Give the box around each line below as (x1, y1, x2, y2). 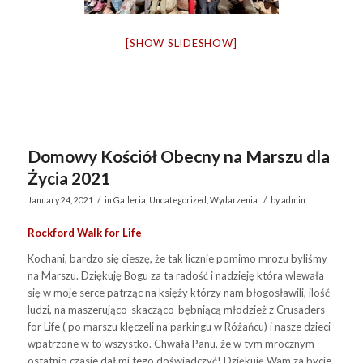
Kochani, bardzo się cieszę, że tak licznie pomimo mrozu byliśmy (27, 252, 327, 266)
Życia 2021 (27, 168, 110, 189)
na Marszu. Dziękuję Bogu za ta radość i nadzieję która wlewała (27, 269, 324, 283)
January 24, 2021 (27, 195, 93, 206)
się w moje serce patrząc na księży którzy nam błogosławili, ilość (27, 286, 330, 300)
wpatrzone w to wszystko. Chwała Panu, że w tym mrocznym (27, 337, 314, 351)
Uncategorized (148, 195, 207, 206)
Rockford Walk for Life (27, 226, 142, 240)
